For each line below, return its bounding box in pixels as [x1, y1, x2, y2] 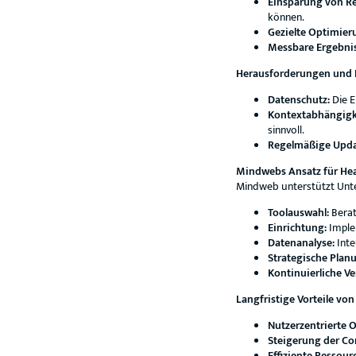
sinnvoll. [268, 121, 304, 139]
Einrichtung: [268, 219, 327, 237]
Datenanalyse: [268, 234, 335, 252]
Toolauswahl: [268, 203, 329, 222]
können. [268, 8, 304, 26]
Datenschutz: [268, 91, 330, 109]
